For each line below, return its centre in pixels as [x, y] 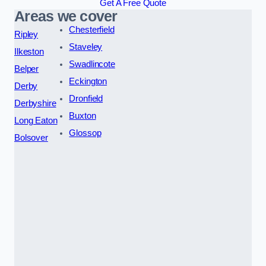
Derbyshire [35, 103]
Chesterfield [92, 29]
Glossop [85, 133]
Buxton [83, 115]
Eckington [88, 81]
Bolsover [31, 137]
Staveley [86, 47]
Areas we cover [66, 16]
